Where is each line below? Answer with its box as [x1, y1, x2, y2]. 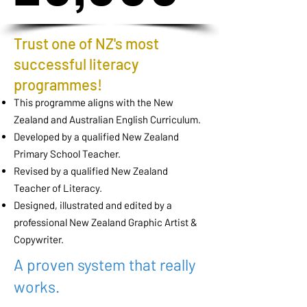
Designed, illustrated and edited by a [14, 199, 172, 212]
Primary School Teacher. [14, 147, 121, 160]
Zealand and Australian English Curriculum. [14, 113, 201, 126]
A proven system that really [14, 255, 196, 275]
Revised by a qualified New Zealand [14, 164, 168, 177]
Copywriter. [14, 233, 64, 246]
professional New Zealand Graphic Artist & [14, 216, 197, 229]
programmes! [14, 75, 102, 94]
